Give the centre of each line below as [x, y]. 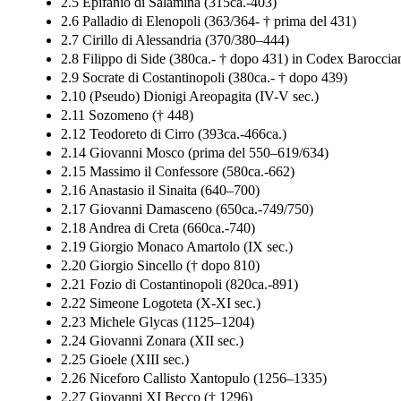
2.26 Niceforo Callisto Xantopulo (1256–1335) [194, 378]
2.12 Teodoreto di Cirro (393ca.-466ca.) [174, 133]
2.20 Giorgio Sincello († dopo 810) [160, 265]
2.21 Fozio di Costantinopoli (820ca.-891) [179, 284]
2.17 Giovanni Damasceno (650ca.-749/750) [187, 209]
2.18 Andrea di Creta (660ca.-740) [158, 227]
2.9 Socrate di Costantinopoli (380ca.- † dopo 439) [204, 77]
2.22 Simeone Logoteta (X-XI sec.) [161, 303]
